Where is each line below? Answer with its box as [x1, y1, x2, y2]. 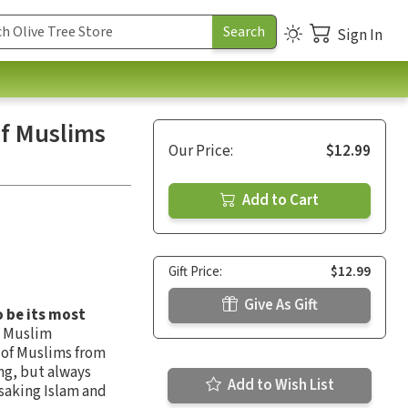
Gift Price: [168, 261, 222, 281]
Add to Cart [240, 189, 319, 211]
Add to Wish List [224, 373, 334, 396]
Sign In [337, 24, 382, 46]
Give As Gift [240, 293, 318, 316]
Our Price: [168, 139, 233, 162]
